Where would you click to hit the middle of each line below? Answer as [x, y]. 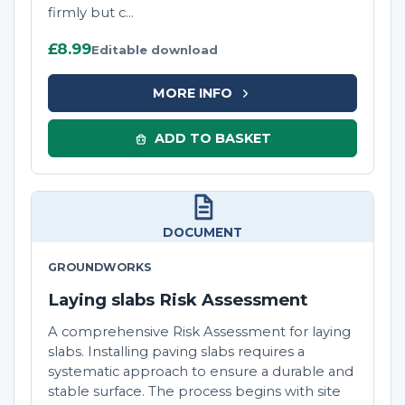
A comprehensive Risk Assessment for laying [199, 332]
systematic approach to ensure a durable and [201, 372]
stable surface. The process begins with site [194, 392]
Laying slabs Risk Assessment [178, 300]
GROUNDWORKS [100, 268]
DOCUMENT [202, 233]
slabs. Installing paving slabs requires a [176, 352]
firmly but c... [91, 13]
